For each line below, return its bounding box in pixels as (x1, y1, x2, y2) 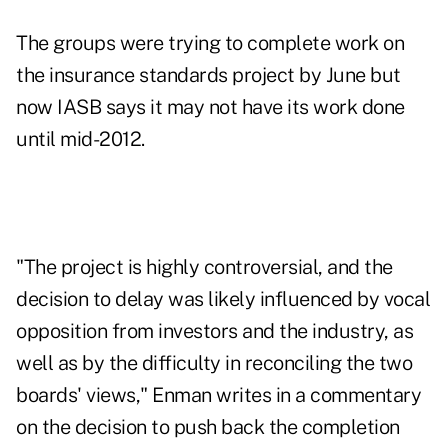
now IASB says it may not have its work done (16, 95, 405, 120)
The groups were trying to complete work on (16, 31, 404, 56)
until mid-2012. (16, 127, 145, 152)
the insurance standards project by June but (16, 63, 401, 88)
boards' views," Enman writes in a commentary (16, 383, 421, 408)
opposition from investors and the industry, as (16, 319, 413, 344)
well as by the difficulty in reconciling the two (16, 351, 412, 376)
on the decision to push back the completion (16, 415, 400, 440)
